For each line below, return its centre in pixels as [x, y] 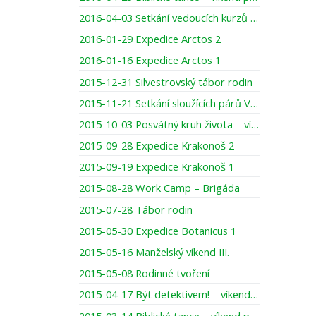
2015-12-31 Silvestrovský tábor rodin [166, 81]
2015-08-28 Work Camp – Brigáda [159, 188]
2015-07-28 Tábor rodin [136, 209]
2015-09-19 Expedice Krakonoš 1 [157, 167]
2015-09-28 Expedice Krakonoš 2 [157, 146]
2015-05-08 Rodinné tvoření [144, 273]
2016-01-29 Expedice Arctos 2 [150, 39]
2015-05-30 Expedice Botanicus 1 [158, 230]
